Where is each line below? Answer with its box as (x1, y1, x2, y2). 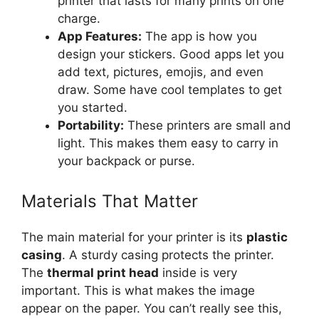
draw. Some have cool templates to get (58, 83, 282, 98)
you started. (58, 100, 127, 115)
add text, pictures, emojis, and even (58, 65, 263, 80)
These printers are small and (124, 118, 291, 133)
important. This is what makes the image (21, 283, 255, 298)
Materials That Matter (21, 190, 198, 211)
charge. (58, 11, 100, 26)
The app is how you (142, 29, 257, 44)
